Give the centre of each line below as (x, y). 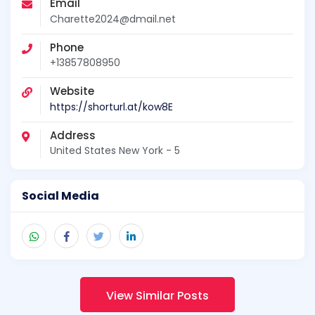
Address (73, 135)
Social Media (60, 195)
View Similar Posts (157, 295)
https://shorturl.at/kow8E (111, 107)
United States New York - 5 (115, 150)
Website (72, 91)
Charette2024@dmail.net (113, 19)
